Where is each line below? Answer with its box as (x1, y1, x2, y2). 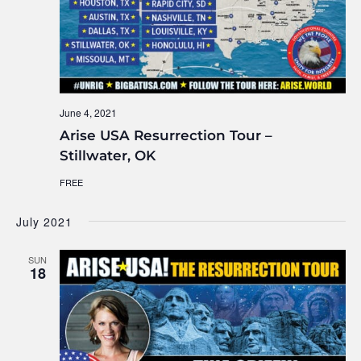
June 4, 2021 (59, 106, 117, 120)
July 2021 (15, 214, 73, 230)
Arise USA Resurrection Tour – (59, 127, 272, 144)
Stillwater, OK (59, 147, 156, 164)
